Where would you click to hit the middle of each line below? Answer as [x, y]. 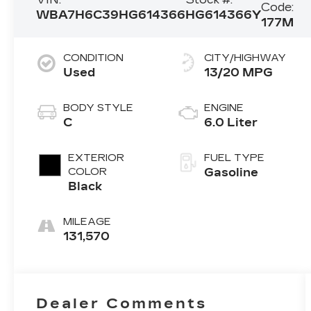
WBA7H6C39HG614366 [111, 15]
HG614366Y [224, 15]
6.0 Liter [231, 123]
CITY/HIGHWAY [245, 58]
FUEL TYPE [235, 158]
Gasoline [232, 173]
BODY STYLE [99, 108]
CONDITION [94, 58]
